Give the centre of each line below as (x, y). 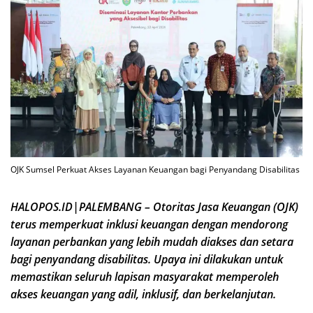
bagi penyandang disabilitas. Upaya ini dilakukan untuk (147, 259)
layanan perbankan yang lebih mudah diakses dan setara (152, 241)
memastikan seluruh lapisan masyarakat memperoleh (145, 276)
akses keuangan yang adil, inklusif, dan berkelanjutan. (143, 294)
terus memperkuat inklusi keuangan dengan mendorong (149, 224)
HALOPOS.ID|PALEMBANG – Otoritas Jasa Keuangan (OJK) (154, 206)
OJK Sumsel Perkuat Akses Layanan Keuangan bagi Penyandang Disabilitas (155, 169)
